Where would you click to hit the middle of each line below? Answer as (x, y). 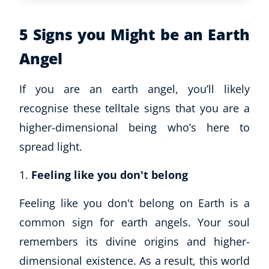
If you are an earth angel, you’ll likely (134, 89)
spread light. (51, 146)
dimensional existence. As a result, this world (134, 260)
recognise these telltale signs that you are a (134, 108)
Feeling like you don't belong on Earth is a (134, 203)
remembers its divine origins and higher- (134, 241)
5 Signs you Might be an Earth (134, 34)
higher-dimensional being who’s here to (134, 127)
